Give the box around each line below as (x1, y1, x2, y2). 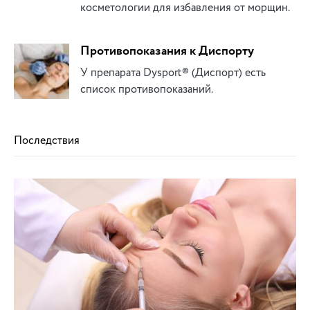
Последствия (14, 132, 80, 148)
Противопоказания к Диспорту (80, 42, 254, 60)
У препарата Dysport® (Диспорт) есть (80, 64, 266, 80)
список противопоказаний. (80, 81, 213, 97)
